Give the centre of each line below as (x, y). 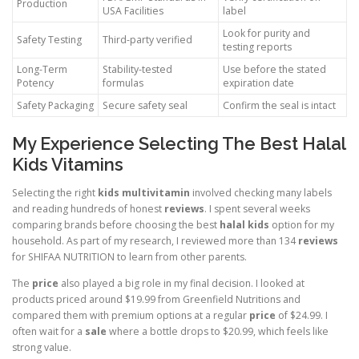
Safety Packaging (55, 105)
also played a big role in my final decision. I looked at (182, 284)
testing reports (257, 46)
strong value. (42, 348)
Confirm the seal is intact (279, 105)
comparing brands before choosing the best (116, 225)
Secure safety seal (145, 105)
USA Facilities (133, 10)
